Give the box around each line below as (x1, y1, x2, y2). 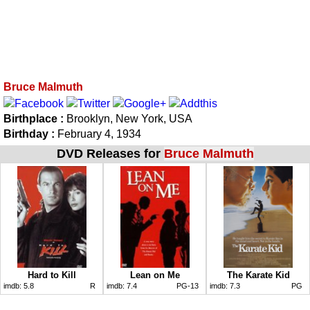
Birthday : (3, 127, 55, 140)
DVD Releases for (56, 146, 164, 161)
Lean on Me (129, 269, 180, 280)
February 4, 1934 (55, 127, 141, 140)
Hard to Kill (27, 269, 76, 280)
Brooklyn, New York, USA (66, 112, 192, 125)
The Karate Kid (226, 269, 290, 280)
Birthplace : (3, 112, 66, 125)
